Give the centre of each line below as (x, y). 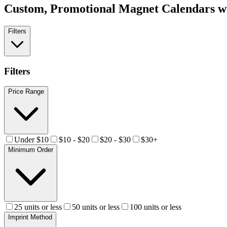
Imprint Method (30, 217)
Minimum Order (31, 150)
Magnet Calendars (167, 8)
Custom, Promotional (61, 8)
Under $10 (31, 140)
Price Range (26, 92)
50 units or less (96, 207)
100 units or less (156, 207)
